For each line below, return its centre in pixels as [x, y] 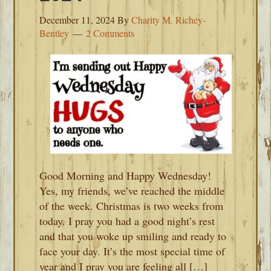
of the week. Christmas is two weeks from [132, 206]
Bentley [54, 33]
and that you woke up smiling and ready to [133, 236]
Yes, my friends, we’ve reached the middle [132, 191]
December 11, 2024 [77, 20]
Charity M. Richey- [169, 20]
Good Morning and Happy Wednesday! [126, 175]
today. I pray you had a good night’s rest [127, 221]
